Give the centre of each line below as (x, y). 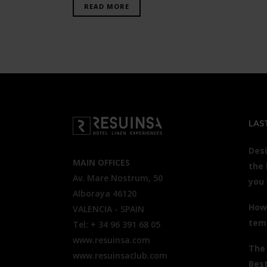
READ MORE (107, 6)
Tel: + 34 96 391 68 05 (117, 224)
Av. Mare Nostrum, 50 (118, 178)
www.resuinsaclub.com (120, 255)
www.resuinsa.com (111, 240)
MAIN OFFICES (101, 162)
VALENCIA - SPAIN (108, 209)
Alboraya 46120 (105, 193)
